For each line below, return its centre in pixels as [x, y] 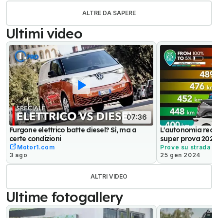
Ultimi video [44, 34]
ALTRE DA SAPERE [109, 13]
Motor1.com [36, 147]
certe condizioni [35, 139]
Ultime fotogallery [65, 197]
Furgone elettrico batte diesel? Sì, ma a [73, 130]
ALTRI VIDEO [109, 176]
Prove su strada [185, 147]
